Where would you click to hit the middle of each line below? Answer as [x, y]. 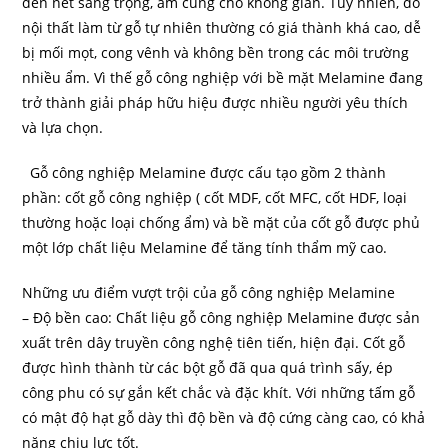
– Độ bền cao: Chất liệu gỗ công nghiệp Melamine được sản [221, 317]
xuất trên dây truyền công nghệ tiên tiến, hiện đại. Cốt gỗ [214, 342]
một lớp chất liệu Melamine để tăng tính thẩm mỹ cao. [205, 247]
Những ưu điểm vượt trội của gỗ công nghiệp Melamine [209, 292]
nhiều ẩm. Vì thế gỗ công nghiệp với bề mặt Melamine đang [223, 77]
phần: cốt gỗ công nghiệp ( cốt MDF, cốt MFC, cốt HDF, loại [215, 197]
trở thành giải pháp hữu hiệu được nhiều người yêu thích [215, 102]
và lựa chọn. [63, 127]
